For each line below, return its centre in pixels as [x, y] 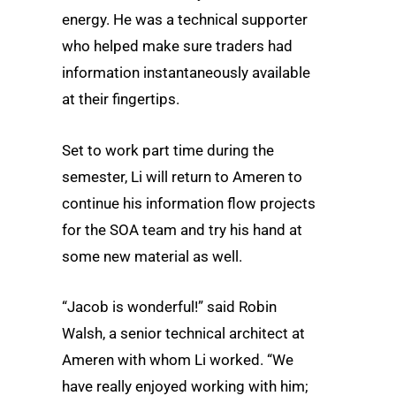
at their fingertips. [121, 99]
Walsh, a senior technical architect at [183, 333]
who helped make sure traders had [177, 46]
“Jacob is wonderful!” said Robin [169, 306]
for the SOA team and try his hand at [182, 229]
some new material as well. [152, 256]
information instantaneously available [186, 73]
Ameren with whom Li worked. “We [178, 359]
